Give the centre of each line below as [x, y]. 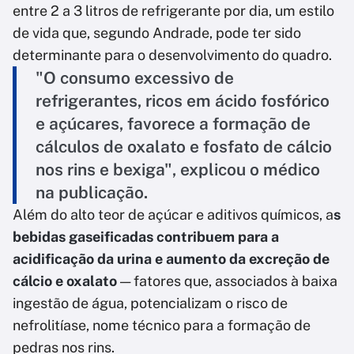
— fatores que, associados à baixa [227, 281]
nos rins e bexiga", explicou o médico [178, 170]
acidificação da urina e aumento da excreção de [171, 259]
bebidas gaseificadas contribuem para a [146, 237]
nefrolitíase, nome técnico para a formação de [162, 326]
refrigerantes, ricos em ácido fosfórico [183, 101]
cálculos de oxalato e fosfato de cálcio [184, 147]
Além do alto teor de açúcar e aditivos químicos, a [173, 215]
